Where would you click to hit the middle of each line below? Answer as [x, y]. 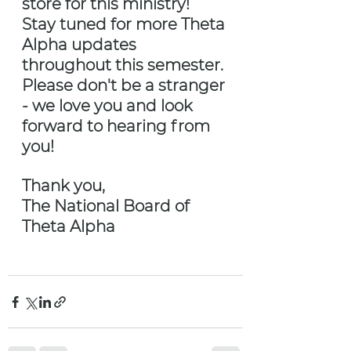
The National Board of [108, 206]
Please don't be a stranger [125, 86]
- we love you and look [109, 106]
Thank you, [63, 186]
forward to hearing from [118, 127]
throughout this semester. [125, 65]
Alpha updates [81, 45]
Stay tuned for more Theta [125, 25]
